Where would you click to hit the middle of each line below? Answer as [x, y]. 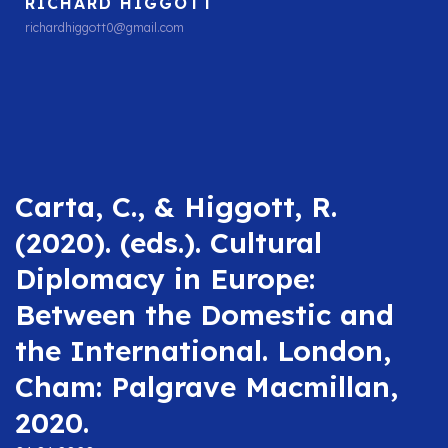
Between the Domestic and [204, 314]
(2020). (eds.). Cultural [168, 242]
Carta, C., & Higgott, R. [176, 206]
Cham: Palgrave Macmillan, [206, 386]
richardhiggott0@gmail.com [104, 27]
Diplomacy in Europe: [165, 278]
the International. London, [203, 350]
